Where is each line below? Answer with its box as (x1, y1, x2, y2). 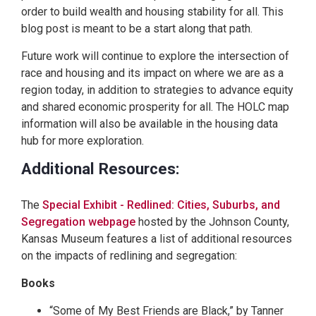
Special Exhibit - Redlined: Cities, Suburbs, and (42, 197, 280, 212)
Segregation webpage (21, 214, 135, 229)
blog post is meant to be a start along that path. (21, 21, 253, 35)
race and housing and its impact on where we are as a (21, 66, 284, 80)
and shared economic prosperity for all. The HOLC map (21, 99, 289, 114)
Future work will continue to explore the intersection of (21, 49, 289, 63)
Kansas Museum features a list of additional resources (21, 231, 292, 245)
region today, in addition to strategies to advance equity (21, 83, 293, 97)
